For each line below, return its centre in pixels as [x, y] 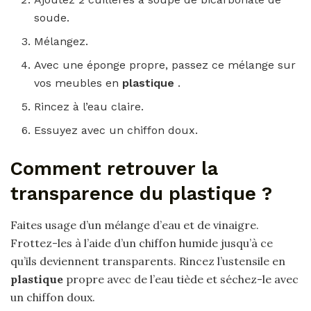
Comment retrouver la [114, 169]
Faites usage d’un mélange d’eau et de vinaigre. [135, 225]
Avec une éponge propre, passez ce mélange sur [165, 65]
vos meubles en [78, 83]
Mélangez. [61, 42]
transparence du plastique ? [141, 194]
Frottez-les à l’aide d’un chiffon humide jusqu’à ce [142, 243]
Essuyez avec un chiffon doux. [116, 131]
